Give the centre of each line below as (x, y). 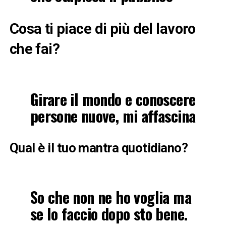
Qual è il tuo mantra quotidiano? (99, 148)
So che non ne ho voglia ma (110, 197)
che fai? (35, 49)
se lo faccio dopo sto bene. (109, 213)
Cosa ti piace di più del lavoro (102, 29)
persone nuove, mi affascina (113, 116)
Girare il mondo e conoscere (113, 99)
